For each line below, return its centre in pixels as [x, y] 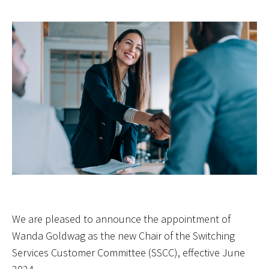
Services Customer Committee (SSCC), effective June [128, 252]
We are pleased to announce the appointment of [121, 219]
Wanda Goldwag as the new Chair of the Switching [123, 236]
